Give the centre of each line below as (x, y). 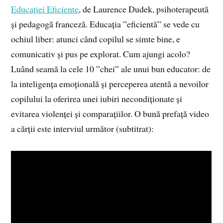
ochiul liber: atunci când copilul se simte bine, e (96, 39)
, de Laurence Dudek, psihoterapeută (144, 9)
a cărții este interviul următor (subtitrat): (83, 128)
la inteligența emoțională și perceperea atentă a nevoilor (110, 83)
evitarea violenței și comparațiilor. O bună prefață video (110, 113)
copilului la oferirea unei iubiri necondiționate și (97, 98)
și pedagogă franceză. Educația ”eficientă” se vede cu (106, 24)
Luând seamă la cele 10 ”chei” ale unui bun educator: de (111, 68)
